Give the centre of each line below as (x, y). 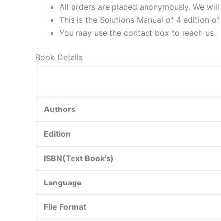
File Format (65, 207)
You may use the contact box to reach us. (137, 33)
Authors (60, 109)
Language (63, 183)
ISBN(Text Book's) (79, 159)
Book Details (59, 57)
